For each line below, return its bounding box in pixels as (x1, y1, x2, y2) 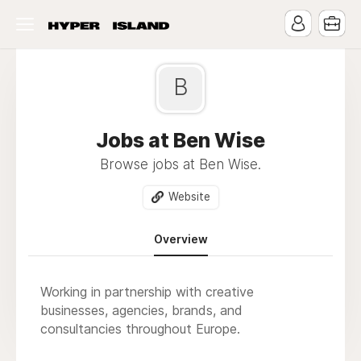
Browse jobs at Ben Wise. (100, 156, 261, 172)
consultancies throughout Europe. (40, 320, 240, 337)
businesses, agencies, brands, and (40, 301, 243, 318)
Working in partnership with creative (40, 283, 254, 300)
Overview (153, 231, 208, 246)
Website (168, 190, 210, 203)
